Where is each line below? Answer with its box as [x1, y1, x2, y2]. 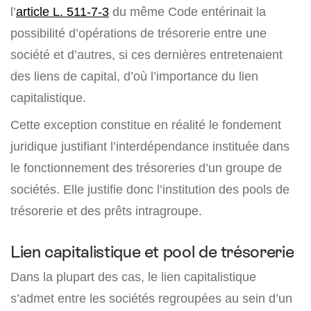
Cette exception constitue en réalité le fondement [10, 117, 281, 133]
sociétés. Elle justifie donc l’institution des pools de [10, 182, 289, 197]
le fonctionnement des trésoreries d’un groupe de [10, 160, 282, 176]
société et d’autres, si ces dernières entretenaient [10, 47, 283, 62]
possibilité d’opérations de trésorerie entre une [10, 26, 267, 41]
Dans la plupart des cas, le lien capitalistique [10, 269, 256, 285]
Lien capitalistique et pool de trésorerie [10, 242, 294, 262]
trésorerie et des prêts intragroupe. [10, 203, 202, 219]
